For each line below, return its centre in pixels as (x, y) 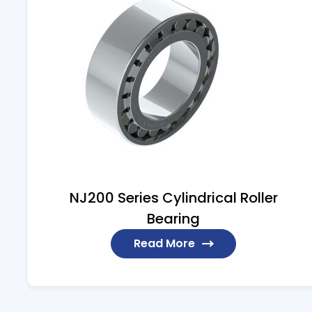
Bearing (174, 218)
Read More (165, 243)
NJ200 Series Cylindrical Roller (173, 197)
